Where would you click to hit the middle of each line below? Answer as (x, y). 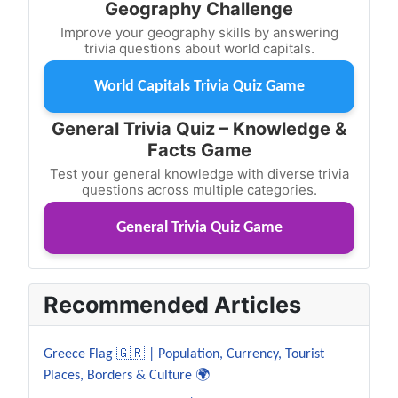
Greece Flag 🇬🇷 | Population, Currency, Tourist (184, 354)
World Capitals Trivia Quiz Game (199, 86)
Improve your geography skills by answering (199, 32)
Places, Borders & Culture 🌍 (127, 375)
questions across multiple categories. (199, 189)
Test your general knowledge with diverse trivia (199, 173)
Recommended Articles (172, 304)
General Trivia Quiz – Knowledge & (199, 128)
